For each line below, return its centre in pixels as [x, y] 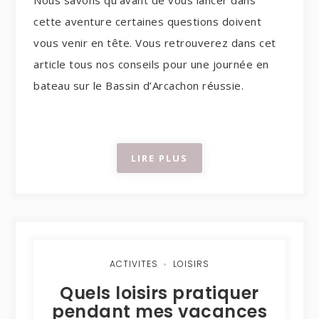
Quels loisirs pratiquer [159, 293]
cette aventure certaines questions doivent [148, 22]
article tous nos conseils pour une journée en [151, 64]
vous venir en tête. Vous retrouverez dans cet [155, 43]
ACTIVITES [134, 263]
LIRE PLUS [159, 158]
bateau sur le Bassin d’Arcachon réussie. [139, 86]
